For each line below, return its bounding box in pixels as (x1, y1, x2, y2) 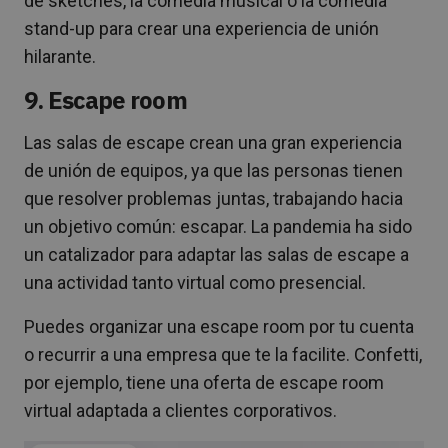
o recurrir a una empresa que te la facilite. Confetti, (24, 343, 422, 365)
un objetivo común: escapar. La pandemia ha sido (24, 215, 412, 237)
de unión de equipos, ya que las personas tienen (24, 159, 403, 181)
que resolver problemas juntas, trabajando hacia (24, 187, 403, 209)
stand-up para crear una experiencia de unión (24, 17, 379, 39)
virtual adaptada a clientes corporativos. (24, 399, 337, 421)
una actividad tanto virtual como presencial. (24, 271, 366, 293)
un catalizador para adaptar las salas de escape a (24, 243, 409, 265)
